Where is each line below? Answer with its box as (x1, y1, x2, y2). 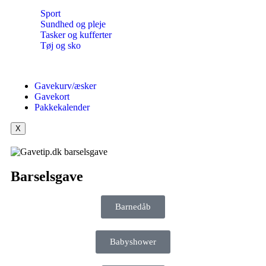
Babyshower (110, 236, 156, 246)
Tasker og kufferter (40, 29, 112, 40)
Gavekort (34, 91, 69, 102)
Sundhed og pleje (40, 18, 106, 29)
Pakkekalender (34, 102, 90, 112)
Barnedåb (115, 201, 151, 211)
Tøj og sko (40, 40, 81, 50)
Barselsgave (11, 168, 83, 184)
